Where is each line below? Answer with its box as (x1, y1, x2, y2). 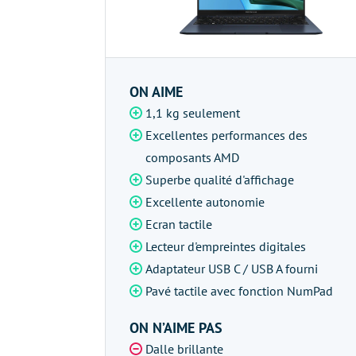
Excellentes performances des (145, 127, 308, 143)
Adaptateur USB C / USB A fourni (145, 261, 318, 277)
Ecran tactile (145, 216, 212, 232)
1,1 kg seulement (145, 105, 240, 121)
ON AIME (130, 83, 183, 101)
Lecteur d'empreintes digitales (145, 238, 306, 254)
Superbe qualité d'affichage (145, 172, 294, 188)
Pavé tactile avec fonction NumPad (145, 283, 333, 299)
